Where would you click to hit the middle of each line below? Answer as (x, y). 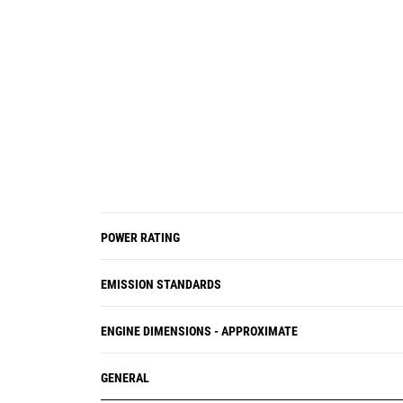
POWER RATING (140, 237)
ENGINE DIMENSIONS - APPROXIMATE (199, 331)
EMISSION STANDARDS (161, 284)
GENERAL (125, 378)
